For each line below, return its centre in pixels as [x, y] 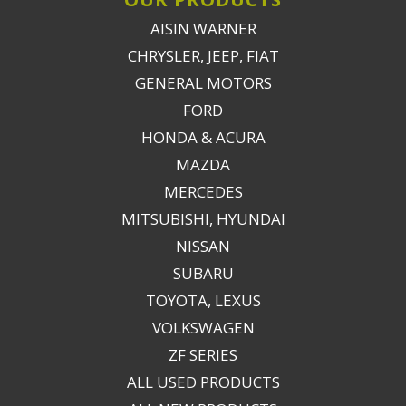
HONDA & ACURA [203, 137]
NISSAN [203, 246]
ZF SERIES [203, 355]
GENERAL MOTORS [203, 83]
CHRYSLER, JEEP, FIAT [203, 56]
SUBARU [203, 273]
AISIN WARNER [203, 29]
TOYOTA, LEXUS [203, 300]
